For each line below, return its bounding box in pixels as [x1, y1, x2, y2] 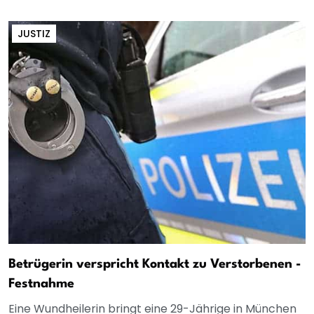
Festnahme [8, 277, 74, 290]
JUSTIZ [18, 26, 50, 41]
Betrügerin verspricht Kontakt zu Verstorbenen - [8, 257, 301, 271]
